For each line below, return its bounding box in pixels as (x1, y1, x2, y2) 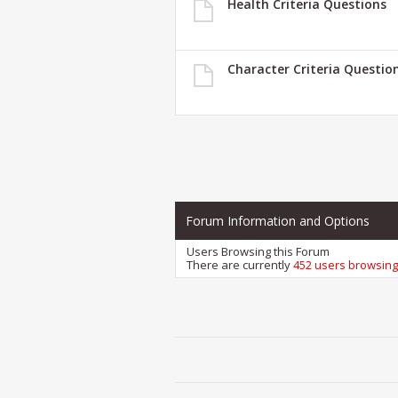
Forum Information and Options (186, 211, 370, 229)
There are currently (187, 256, 293, 273)
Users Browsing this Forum (187, 243, 330, 259)
